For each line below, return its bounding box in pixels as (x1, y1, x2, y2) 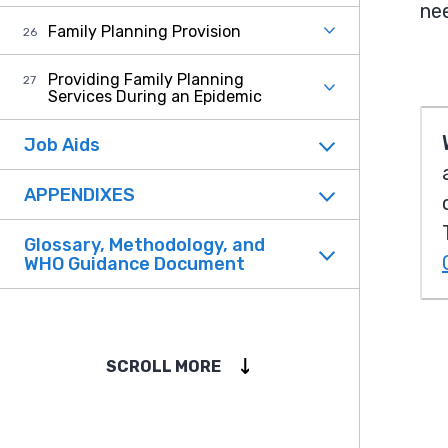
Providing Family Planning (48, 70, 244, 89)
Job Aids (24, 134, 100, 156)
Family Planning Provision (48, 22, 241, 41)
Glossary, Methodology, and (24, 234, 265, 256)
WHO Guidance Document (24, 253, 245, 275)
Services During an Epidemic (48, 87, 262, 106)
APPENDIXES (24, 184, 135, 206)
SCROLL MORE (106, 357, 221, 376)
